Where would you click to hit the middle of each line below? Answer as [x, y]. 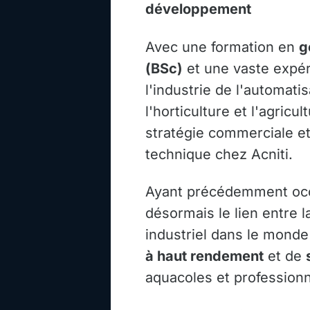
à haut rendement [204, 256]
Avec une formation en [222, 47]
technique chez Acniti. [219, 154]
